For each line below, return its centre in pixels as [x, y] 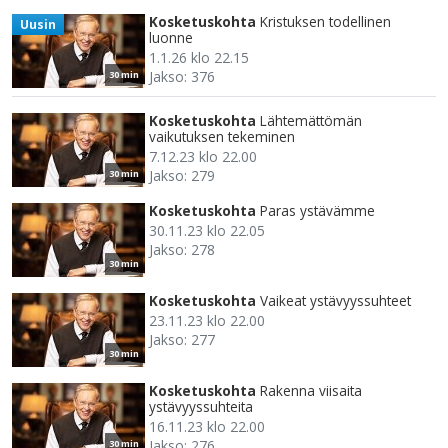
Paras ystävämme [317, 211]
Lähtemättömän [311, 121]
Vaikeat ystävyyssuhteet [335, 301]
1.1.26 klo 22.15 [199, 58]
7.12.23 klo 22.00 [203, 157]
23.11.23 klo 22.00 [207, 321]
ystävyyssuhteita [201, 407]
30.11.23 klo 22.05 [207, 231]
